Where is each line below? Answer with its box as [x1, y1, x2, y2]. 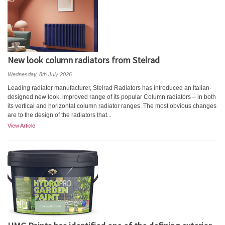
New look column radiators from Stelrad [8, 54, 160, 66]
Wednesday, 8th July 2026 [8, 71, 72, 77]
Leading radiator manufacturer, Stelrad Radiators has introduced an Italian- [8, 84, 211, 91]
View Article [8, 123, 35, 129]
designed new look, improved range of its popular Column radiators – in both [8, 93, 216, 100]
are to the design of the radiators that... [8, 111, 111, 119]
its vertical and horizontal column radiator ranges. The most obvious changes [8, 102, 216, 109]
